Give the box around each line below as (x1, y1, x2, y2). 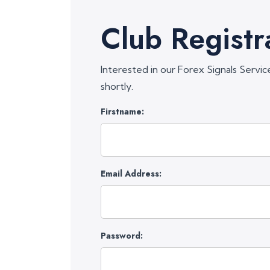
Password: (101, 230, 143, 242)
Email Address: (101, 168, 162, 180)
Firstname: (101, 105, 144, 118)
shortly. (101, 80, 133, 92)
